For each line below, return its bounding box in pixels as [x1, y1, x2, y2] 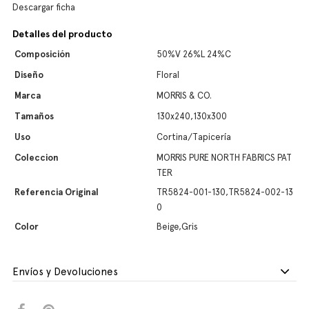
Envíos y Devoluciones [12, 266, 118, 278]
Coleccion [14, 152, 59, 163]
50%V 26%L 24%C [157, 49, 231, 59]
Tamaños [14, 111, 54, 121]
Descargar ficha [12, 2, 75, 12]
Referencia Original [14, 187, 99, 197]
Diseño [14, 70, 43, 80]
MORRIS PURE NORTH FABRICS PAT [157, 152, 292, 163]
